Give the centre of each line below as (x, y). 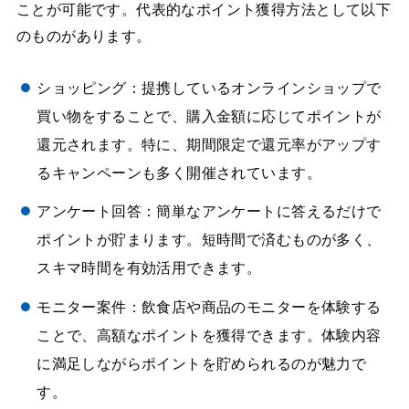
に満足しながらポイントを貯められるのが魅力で (202, 363)
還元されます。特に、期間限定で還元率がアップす (209, 144)
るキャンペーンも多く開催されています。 (179, 173)
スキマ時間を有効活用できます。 (149, 268)
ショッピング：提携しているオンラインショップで (209, 88)
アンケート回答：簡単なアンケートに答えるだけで (209, 212)
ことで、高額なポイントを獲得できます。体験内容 (209, 335)
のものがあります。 (84, 37)
